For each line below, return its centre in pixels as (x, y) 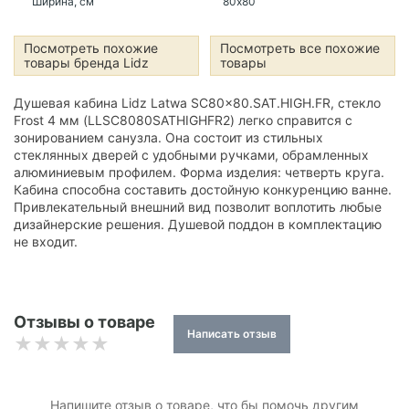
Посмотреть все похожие (300, 48)
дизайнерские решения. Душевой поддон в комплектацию (198, 224)
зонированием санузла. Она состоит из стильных (168, 137)
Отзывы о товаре (84, 322)
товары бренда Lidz (86, 63)
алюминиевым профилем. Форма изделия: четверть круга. (199, 172)
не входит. (46, 241)
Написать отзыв (232, 333)
